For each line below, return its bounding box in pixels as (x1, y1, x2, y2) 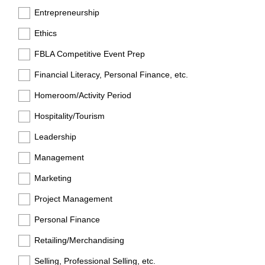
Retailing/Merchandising (34, 235, 124, 245)
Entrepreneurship (34, 8, 99, 17)
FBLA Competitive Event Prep (34, 49, 145, 59)
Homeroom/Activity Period (34, 91, 131, 100)
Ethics (34, 28, 57, 38)
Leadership (34, 132, 76, 141)
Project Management (34, 194, 112, 203)
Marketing (34, 173, 72, 183)
